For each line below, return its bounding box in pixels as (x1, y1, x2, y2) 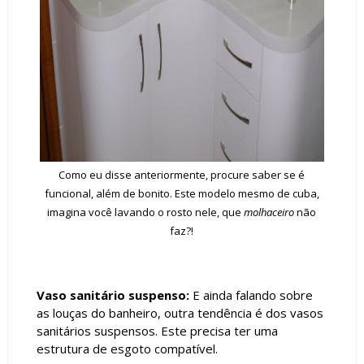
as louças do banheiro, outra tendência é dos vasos (36, 304, 323, 321)
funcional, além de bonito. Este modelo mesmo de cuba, (44, 186, 319, 201)
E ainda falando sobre (188, 286, 313, 303)
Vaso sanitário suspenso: (36, 286, 189, 303)
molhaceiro (244, 205, 295, 220)
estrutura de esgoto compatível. (36, 340, 218, 357)
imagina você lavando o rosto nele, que (47, 205, 245, 220)
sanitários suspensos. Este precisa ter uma (36, 322, 278, 339)
